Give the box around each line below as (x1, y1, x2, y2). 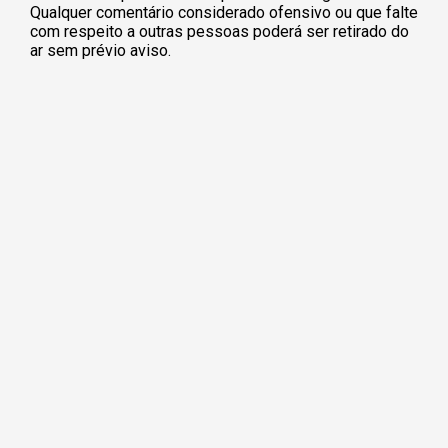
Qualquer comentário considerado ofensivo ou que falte (30, 2, 418, 22)
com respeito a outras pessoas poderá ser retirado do (30, 21, 409, 41)
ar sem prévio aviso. (30, 40, 171, 60)
